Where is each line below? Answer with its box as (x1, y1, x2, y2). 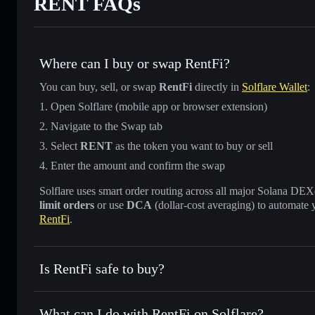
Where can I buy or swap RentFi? (39, 55, 230, 71)
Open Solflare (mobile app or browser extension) (51, 100, 267, 112)
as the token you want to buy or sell (112, 139, 273, 152)
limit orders (39, 198, 94, 211)
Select (51, 139, 80, 152)
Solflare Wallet (242, 80, 307, 93)
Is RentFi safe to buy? (39, 260, 165, 276)
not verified (85, 285, 139, 298)
